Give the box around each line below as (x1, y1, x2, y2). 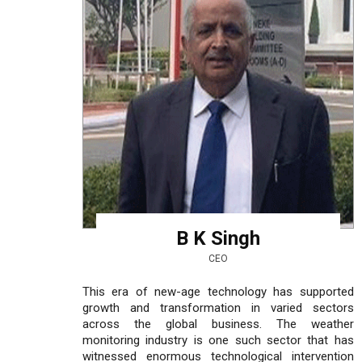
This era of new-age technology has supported (82, 284, 354, 299)
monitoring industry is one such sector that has (82, 332, 354, 347)
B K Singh (175, 226, 260, 250)
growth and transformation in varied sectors (82, 300, 354, 315)
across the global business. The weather (82, 316, 354, 331)
